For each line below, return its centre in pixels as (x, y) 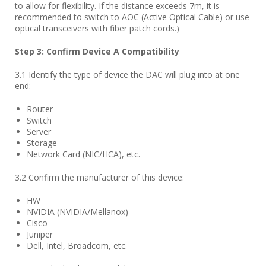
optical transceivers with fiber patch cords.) (97, 28)
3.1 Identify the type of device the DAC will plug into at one (127, 75)
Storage (42, 143)
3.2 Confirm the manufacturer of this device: (99, 177)
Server (39, 132)
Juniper (40, 234)
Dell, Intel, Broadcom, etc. (77, 246)
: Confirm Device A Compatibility (110, 51)
